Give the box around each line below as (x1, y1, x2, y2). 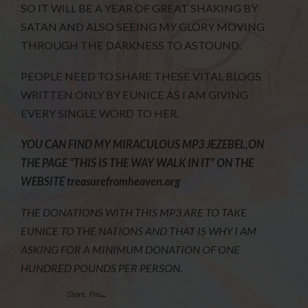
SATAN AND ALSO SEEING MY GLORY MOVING (21, 20, 265, 34)
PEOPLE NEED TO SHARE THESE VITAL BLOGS (21, 69, 262, 83)
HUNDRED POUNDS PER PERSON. (21, 261, 183, 274)
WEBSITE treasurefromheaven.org (21, 174, 181, 188)
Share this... (66, 289, 106, 302)
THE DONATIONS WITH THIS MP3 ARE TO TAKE (21, 205, 247, 219)
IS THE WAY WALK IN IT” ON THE (98, 155, 254, 169)
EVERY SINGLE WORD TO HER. (21, 107, 179, 120)
